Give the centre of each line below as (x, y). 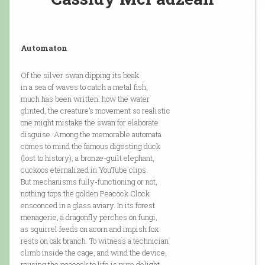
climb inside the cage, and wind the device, (93, 253)
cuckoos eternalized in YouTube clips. (84, 170)
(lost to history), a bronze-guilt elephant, (87, 158)
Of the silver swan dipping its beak (80, 75)
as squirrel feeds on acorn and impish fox (90, 229)
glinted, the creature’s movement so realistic (95, 111)
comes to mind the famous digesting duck (90, 146)
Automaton (44, 48)
